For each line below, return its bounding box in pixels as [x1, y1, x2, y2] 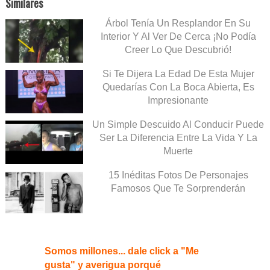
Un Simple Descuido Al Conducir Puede [92, 119, 264, 130]
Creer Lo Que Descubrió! [125, 45, 231, 55]
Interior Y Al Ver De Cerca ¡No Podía [100, 31, 256, 42]
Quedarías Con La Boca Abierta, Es [102, 81, 254, 92]
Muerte [163, 145, 193, 156]
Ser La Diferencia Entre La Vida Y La [99, 132, 257, 143]
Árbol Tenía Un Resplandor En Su [105, 18, 251, 29]
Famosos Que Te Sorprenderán [111, 183, 245, 193]
